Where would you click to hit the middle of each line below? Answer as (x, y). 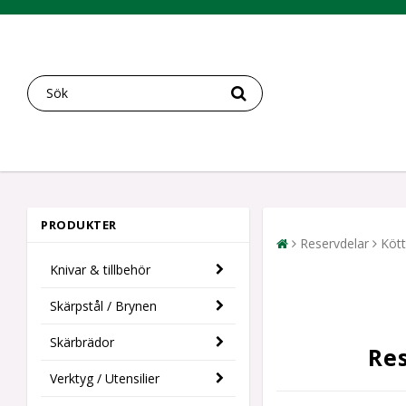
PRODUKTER (79, 225)
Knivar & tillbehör (100, 270)
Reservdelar (334, 244)
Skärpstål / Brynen (103, 306)
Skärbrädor (82, 343)
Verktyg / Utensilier (105, 379)
